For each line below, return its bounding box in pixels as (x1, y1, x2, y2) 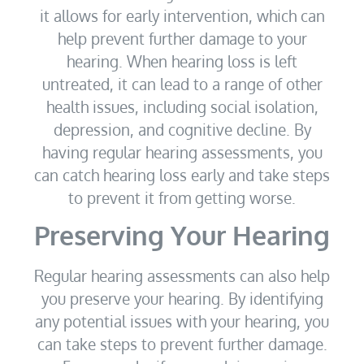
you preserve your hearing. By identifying (41, 288, 323, 309)
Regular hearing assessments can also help (34, 266, 330, 286)
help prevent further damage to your (57, 28, 307, 48)
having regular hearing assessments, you (41, 141, 323, 162)
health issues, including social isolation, (45, 96, 318, 116)
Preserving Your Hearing (34, 219, 330, 253)
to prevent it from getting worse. (68, 187, 296, 207)
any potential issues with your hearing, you (35, 311, 329, 331)
